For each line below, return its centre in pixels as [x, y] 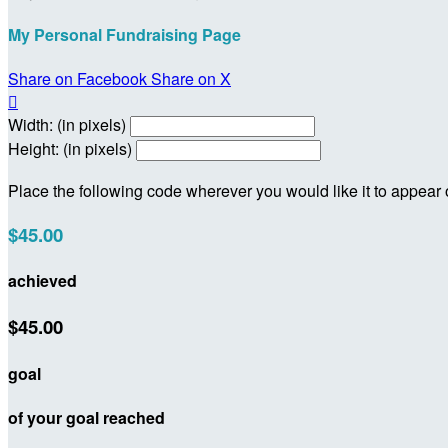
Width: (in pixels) [67, 125]
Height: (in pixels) [70, 149]
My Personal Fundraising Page [124, 34]
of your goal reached [86, 417]
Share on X [191, 79]
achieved [42, 281]
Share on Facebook [77, 79]
